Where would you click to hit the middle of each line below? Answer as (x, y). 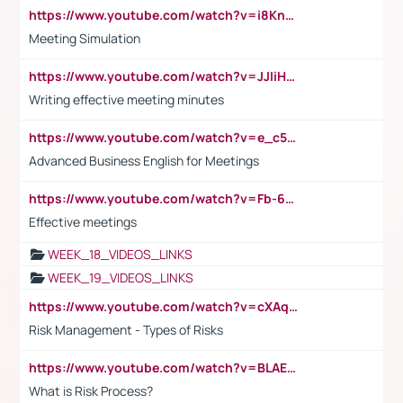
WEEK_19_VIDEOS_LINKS (121, 277)
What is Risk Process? (92, 390)
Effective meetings (83, 221)
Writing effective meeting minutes (126, 99)
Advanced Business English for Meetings (144, 160)
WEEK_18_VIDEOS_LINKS (120, 254)
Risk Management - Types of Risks (126, 329)
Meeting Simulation (85, 38)
